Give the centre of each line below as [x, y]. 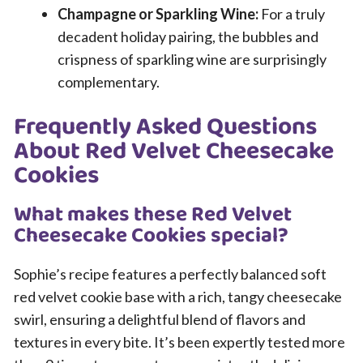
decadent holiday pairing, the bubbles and [188, 36]
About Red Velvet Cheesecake [174, 152]
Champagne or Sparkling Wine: [158, 14]
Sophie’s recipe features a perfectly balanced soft [170, 274]
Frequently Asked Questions [165, 127]
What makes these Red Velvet [153, 215]
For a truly [292, 14]
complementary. [109, 82]
